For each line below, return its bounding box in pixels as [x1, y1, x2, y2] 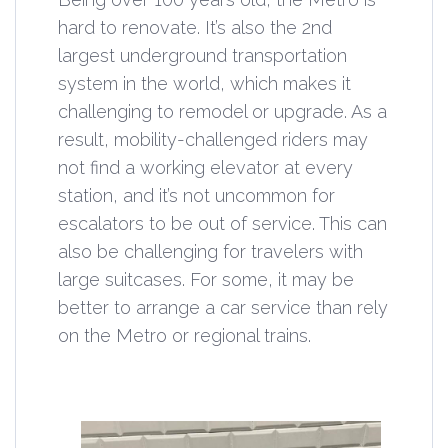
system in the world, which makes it [58, 72, 351, 94]
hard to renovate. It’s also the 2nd [58, 16, 332, 38]
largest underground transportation [58, 44, 347, 66]
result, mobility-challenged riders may [58, 128, 368, 150]
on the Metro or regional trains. [58, 324, 311, 346]
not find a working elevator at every [58, 156, 353, 178]
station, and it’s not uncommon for [58, 184, 335, 206]
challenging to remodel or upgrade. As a [58, 100, 387, 122]
